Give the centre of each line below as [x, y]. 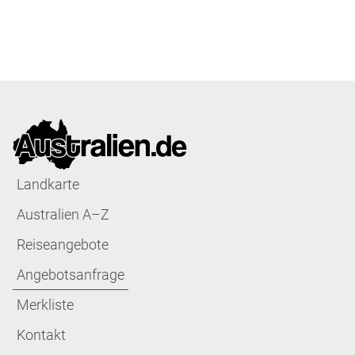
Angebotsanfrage [71, 274]
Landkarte [48, 184]
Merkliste [45, 304]
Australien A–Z [63, 214]
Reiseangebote [63, 244]
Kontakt [41, 334]
